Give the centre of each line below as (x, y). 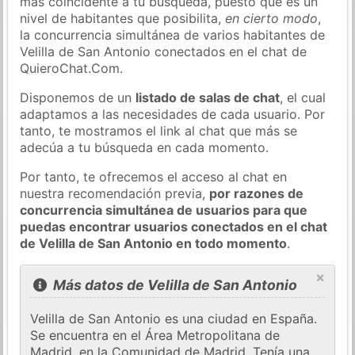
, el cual (303, 97)
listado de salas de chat (208, 97)
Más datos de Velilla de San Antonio (173, 285)
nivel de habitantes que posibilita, (123, 18)
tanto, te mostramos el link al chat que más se (159, 130)
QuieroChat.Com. (72, 68)
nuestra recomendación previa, (115, 193)
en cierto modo (272, 18)
